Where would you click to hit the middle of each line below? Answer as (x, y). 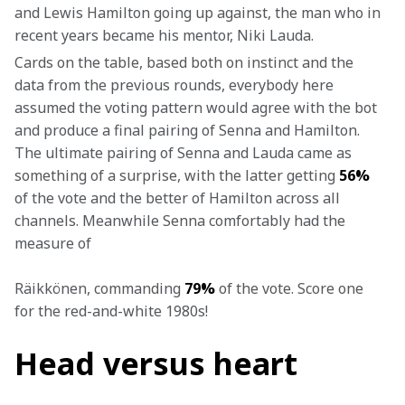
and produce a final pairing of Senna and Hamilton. (189, 130)
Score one (330, 288)
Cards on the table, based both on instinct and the (186, 62)
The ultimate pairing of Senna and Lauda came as (185, 153)
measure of (55, 243)
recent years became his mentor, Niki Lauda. (164, 35)
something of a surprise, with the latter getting (177, 175)
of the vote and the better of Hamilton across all (179, 198)
